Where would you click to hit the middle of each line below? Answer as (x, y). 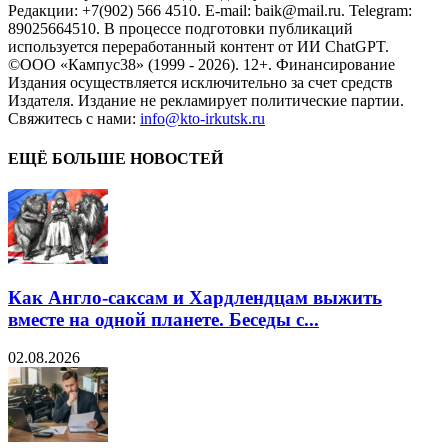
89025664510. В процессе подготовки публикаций (180, 29)
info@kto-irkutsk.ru (202, 119)
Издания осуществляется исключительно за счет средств (200, 83)
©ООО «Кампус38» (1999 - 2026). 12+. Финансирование (201, 65)
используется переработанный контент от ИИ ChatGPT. (198, 47)
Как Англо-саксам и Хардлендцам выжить (195, 297)
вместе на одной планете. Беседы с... (163, 319)
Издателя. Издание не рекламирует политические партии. (206, 101)
